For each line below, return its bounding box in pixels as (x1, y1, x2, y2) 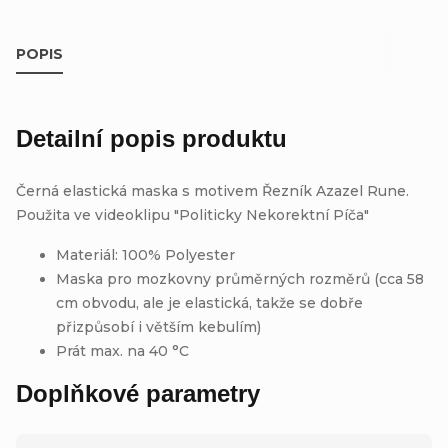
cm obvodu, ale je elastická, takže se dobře (56, 293, 363, 312)
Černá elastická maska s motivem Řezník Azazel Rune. (16, 181, 409, 200)
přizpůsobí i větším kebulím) (56, 317, 261, 336)
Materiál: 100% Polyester (56, 245, 235, 264)
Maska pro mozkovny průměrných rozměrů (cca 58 (56, 269, 424, 288)
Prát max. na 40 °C (56, 341, 189, 360)
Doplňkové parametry (16, 379, 260, 407)
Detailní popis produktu (16, 124, 287, 152)
